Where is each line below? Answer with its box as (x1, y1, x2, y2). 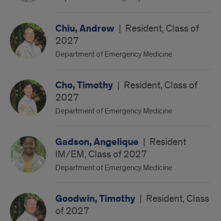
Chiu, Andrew (55, 22, 116, 35)
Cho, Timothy (55, 79, 115, 92)
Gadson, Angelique (55, 136, 141, 148)
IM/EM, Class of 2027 (55, 148, 147, 160)
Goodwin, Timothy (55, 192, 137, 205)
